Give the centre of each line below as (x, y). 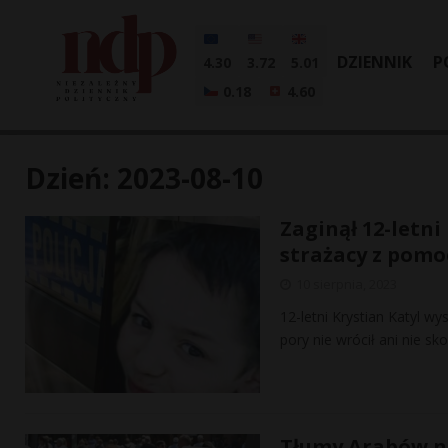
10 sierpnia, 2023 (346, 284)
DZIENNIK (374, 62)
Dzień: (71, 178)
